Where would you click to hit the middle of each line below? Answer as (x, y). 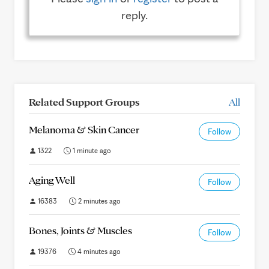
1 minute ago (91, 150)
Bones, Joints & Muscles (80, 230)
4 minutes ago (98, 251)
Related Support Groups (84, 102)
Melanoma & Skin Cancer (84, 129)
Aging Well (52, 180)
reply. (134, 15)
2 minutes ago (98, 201)
